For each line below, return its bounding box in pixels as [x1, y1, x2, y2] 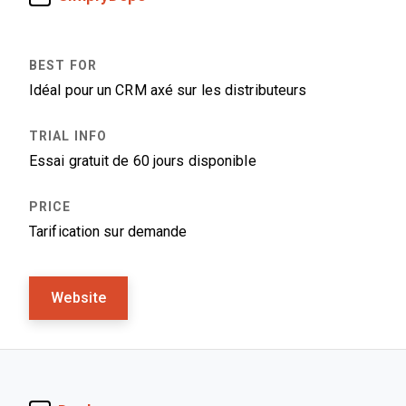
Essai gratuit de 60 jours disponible [29, 153, 256, 169]
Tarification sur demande [29, 224, 188, 239]
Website [51, 290, 107, 305]
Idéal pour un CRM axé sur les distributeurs [29, 82, 307, 98]
